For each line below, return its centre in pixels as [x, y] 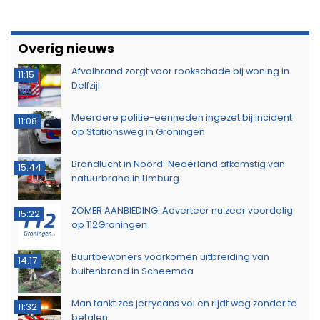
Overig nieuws [66, 48]
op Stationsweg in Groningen [138, 131]
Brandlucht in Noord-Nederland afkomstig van [178, 164]
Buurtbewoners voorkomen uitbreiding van [170, 256]
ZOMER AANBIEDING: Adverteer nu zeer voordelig [182, 210]
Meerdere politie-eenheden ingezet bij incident [182, 117]
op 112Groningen [109, 224]
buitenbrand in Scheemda [132, 271]
